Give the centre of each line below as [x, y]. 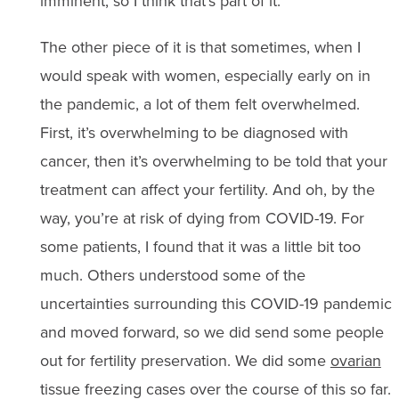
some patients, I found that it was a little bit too [200, 247]
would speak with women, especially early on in [205, 76]
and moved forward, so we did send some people [212, 332]
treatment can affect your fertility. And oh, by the [207, 190]
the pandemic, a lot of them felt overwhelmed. [199, 104]
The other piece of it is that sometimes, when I [200, 47]
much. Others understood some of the [172, 275]
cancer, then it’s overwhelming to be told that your [213, 161]
